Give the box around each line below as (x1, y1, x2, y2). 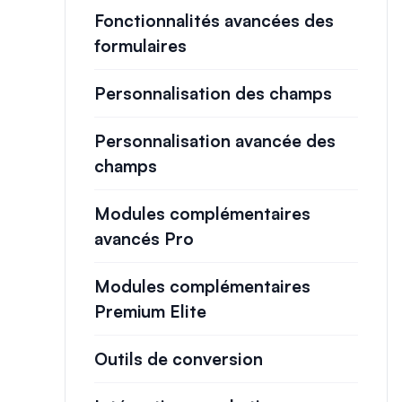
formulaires (94, 35, 187, 57)
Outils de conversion (94, 348, 263, 370)
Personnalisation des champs (94, 83, 332, 104)
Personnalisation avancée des (94, 130, 336, 152)
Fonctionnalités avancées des (94, 10, 334, 31)
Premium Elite (94, 301, 206, 322)
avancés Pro (94, 228, 194, 249)
